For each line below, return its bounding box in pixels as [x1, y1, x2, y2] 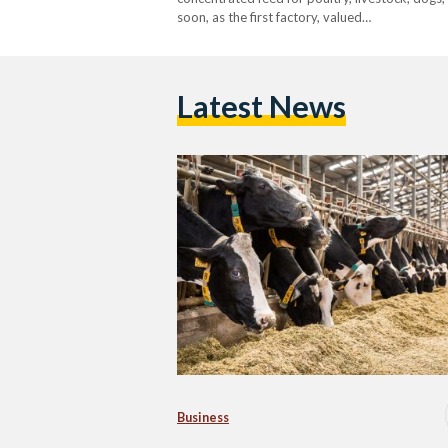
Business [177, 409, 229, 425]
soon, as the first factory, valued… [177, 8, 371, 25]
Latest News [177, 88, 346, 126]
